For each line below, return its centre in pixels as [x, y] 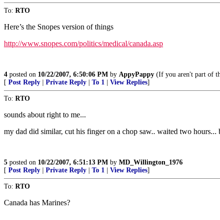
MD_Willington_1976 [151, 162]
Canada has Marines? [37, 203]
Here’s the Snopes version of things [59, 27]
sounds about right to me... [45, 115]
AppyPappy [137, 74]
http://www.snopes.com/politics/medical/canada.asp [83, 43]
